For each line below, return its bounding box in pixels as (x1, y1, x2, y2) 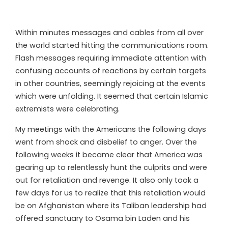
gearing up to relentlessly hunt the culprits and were (15, 162, 207, 173)
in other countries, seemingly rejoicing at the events (15, 78, 206, 89)
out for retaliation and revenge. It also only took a (15, 175, 198, 185)
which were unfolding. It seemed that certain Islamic (15, 91, 208, 101)
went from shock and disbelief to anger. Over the (15, 136, 197, 147)
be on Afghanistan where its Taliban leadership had (15, 200, 207, 211)
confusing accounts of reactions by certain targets (15, 65, 206, 76)
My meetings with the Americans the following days (15, 124, 206, 134)
